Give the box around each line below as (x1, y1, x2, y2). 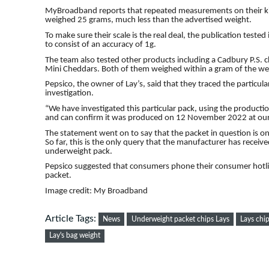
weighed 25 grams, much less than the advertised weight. (45, 16, 252, 25)
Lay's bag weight (49, 232, 101, 240)
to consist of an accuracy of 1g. (45, 40, 156, 49)
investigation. (45, 89, 94, 98)
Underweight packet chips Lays (131, 215, 229, 223)
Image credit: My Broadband (45, 186, 148, 196)
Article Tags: (45, 213, 98, 223)
